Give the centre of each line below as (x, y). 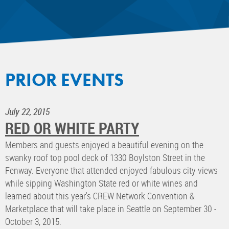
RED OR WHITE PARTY (72, 128)
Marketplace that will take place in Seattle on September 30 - (111, 209)
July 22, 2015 (27, 112)
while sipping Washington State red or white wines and (101, 183)
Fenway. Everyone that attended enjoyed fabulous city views (111, 170)
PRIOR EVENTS (64, 80)
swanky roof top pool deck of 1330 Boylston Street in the (105, 158)
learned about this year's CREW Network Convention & (100, 196)
